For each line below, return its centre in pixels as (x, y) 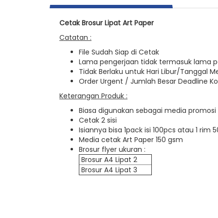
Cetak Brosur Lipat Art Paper (107, 23)
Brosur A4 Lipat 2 (110, 160)
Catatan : (75, 37)
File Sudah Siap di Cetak (119, 52)
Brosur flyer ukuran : (113, 149)
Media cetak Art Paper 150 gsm (131, 140)
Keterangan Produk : (93, 96)
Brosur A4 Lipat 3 (108, 170)
